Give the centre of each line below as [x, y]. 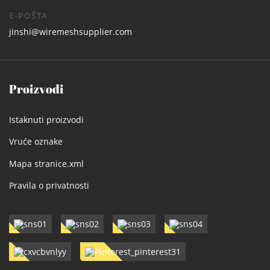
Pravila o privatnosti [49, 185]
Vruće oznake [36, 142]
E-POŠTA [28, 15]
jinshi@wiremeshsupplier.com [71, 31]
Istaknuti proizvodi [46, 119]
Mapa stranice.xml [46, 163]
